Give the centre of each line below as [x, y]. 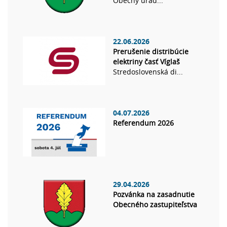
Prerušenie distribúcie [151, 52]
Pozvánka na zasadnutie [154, 195]
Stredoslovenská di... [148, 72]
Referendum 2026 [143, 123]
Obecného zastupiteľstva [155, 205]
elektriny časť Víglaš [146, 62]
